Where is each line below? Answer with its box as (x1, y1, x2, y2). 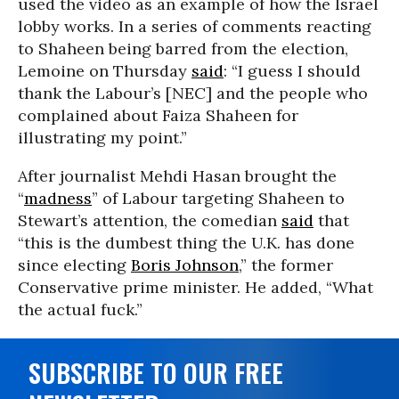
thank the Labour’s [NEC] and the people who (18, 83, 368, 103)
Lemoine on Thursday (18, 61, 191, 81)
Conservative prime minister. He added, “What (18, 277, 373, 297)
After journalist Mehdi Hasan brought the (18, 166, 337, 186)
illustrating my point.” (18, 127, 187, 148)
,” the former (239, 255, 333, 275)
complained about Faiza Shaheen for (18, 105, 298, 126)
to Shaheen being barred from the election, (18, 38, 348, 59)
